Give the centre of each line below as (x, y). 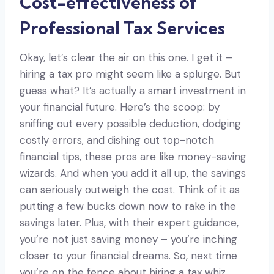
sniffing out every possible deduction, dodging (130, 123)
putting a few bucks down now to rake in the (128, 206)
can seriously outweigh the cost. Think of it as (130, 189)
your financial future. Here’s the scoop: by (120, 107)
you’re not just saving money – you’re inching (128, 239)
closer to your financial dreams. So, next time (128, 255)
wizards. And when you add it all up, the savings (133, 173)
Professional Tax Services (122, 28)
